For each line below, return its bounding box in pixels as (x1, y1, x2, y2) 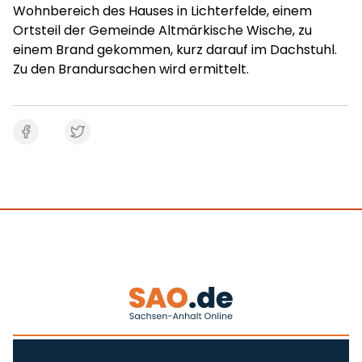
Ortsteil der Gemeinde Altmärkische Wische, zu (13, 21, 312, 40)
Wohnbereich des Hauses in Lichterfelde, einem (13, 2, 312, 20)
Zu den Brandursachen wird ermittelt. (13, 60, 249, 78)
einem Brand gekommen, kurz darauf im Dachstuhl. (13, 40, 337, 59)
